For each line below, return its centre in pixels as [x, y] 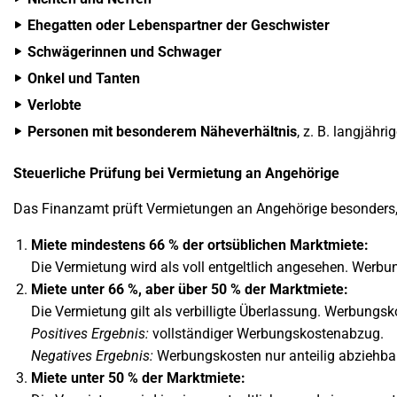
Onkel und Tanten [84, 78]
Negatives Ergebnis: [92, 356]
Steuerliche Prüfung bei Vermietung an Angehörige [176, 173]
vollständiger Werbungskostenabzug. [266, 334]
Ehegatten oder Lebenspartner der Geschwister [179, 25]
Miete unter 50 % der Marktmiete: [138, 378]
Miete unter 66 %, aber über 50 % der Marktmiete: [190, 289]
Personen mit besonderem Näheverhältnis [162, 132]
